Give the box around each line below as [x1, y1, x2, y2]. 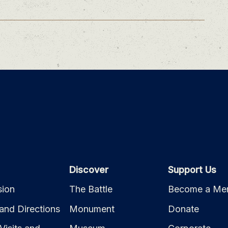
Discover [69, 164, 109, 175]
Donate [167, 203, 199, 214]
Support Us [167, 164, 216, 175]
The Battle [69, 184, 113, 195]
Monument [69, 203, 115, 214]
